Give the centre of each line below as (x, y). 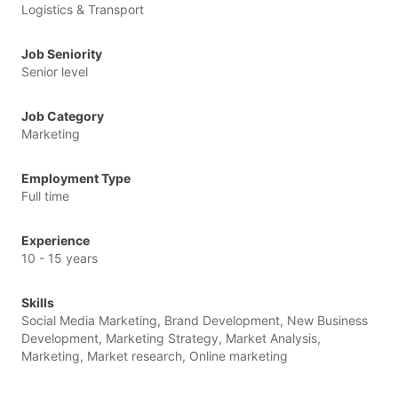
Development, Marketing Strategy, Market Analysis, (171, 338)
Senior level (55, 71)
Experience (56, 240)
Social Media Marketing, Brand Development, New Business (195, 320)
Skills (38, 302)
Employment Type (76, 178)
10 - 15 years (60, 258)
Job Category (63, 115)
